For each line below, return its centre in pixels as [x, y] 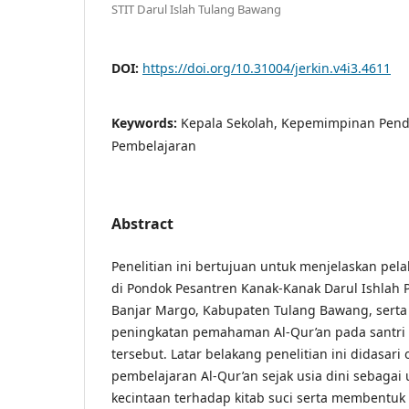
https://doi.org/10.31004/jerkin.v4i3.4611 [267, 68]
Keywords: [146, 122]
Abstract [142, 223]
